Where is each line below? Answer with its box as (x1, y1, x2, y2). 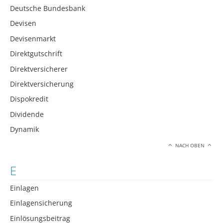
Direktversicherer (10, 64, 68, 74)
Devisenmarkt (10, 33, 56, 43)
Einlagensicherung (10, 198, 72, 208)
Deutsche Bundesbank (10, 3, 85, 13)
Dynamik (10, 124, 39, 134)
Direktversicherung (10, 79, 74, 89)
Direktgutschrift (10, 49, 62, 59)
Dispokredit (10, 94, 48, 104)
